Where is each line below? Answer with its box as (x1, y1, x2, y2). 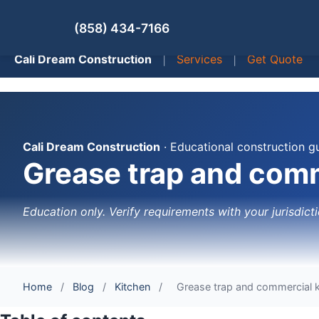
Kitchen (115, 281, 150, 293)
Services (177, 52, 222, 67)
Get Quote (247, 52, 303, 67)
